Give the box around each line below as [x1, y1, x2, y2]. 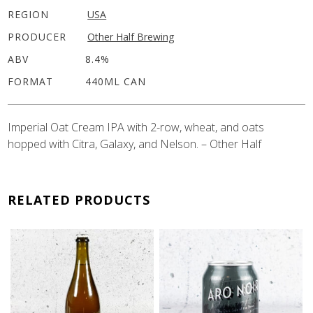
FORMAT [8, 74, 54, 88]
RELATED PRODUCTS [8, 191, 151, 208]
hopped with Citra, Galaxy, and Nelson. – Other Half [8, 136, 262, 152]
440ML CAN [85, 74, 147, 88]
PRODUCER [8, 29, 67, 43]
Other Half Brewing [87, 29, 175, 43]
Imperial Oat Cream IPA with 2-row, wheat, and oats [8, 119, 265, 135]
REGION [8, 7, 50, 21]
